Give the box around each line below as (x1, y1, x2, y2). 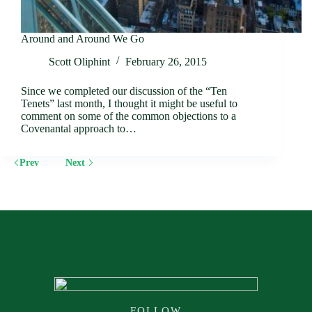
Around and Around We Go (21, 33, 144, 45)
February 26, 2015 (125, 55, 207, 68)
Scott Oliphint (49, 55, 110, 68)
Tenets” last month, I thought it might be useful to (21, 97, 237, 109)
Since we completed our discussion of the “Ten (21, 84, 227, 97)
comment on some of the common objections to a (21, 109, 236, 122)
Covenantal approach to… (21, 122, 136, 134)
